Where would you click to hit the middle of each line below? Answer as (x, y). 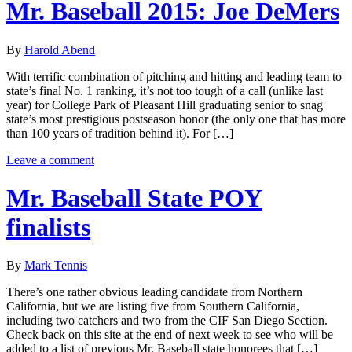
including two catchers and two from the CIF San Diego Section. (167, 321)
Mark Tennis (56, 266)
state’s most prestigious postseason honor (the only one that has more (176, 119)
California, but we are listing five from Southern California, (153, 306)
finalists (48, 227)
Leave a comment (50, 159)
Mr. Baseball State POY (134, 198)
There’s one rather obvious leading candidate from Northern (154, 292)
